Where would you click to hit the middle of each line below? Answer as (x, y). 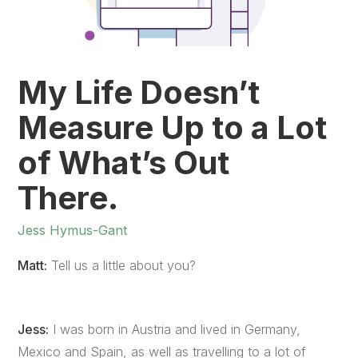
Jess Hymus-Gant (73, 230)
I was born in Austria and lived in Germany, (175, 329)
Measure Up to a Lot (173, 127)
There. (78, 198)
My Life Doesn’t (139, 92)
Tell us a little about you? (122, 265)
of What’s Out (124, 163)
